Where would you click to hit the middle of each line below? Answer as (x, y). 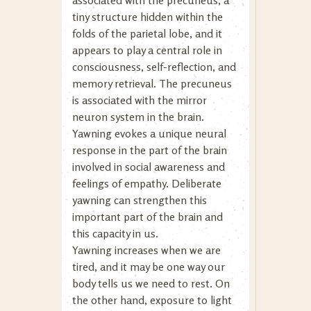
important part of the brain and (148, 217)
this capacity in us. (115, 233)
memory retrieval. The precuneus (152, 83)
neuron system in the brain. (138, 117)
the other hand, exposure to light (152, 300)
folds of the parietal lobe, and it (147, 33)
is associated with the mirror (140, 100)
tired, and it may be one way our (149, 267)
